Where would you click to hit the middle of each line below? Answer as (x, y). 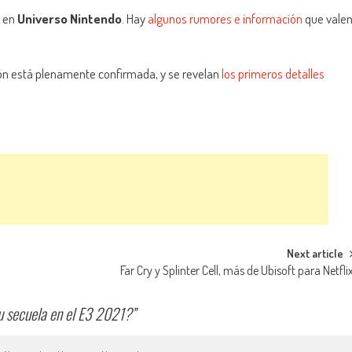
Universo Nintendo (70, 19)
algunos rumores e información (225, 19)
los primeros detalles (273, 74)
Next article (315, 253)
